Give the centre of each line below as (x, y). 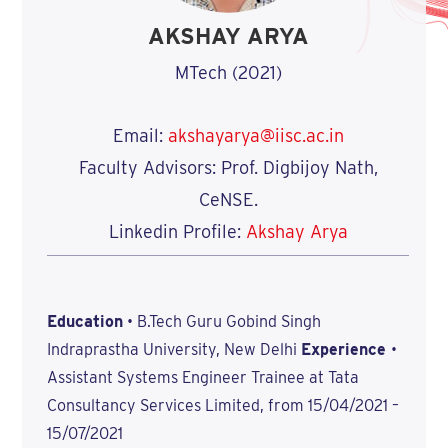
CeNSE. (228, 199)
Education (84, 321)
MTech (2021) (228, 73)
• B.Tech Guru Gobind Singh (221, 321)
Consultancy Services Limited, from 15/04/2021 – (222, 405)
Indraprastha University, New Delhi (173, 349)
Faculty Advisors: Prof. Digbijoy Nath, (228, 167)
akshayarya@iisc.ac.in (255, 135)
